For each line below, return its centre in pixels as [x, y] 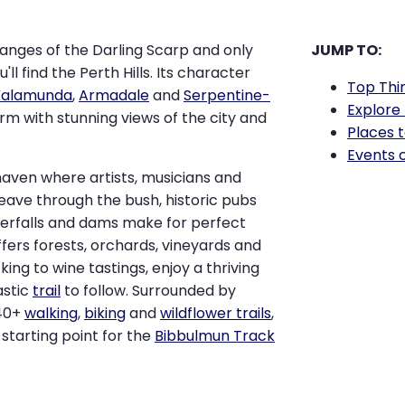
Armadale [114, 96]
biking [105, 314]
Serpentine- [227, 96]
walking [51, 314]
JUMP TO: [346, 51]
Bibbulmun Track [215, 336]
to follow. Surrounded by [148, 291]
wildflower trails [216, 314]
